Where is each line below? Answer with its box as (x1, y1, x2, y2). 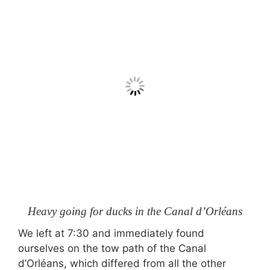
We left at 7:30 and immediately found (18, 227, 204, 239)
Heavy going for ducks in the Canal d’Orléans (28, 204, 242, 218)
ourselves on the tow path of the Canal (18, 242, 206, 254)
